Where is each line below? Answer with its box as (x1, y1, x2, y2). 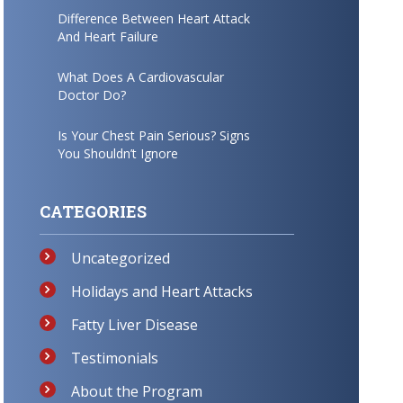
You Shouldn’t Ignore (57, 144, 178, 162)
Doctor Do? (57, 85, 126, 103)
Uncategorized (70, 247, 170, 268)
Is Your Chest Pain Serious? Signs (57, 126, 250, 144)
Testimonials (70, 347, 158, 368)
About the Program (70, 381, 202, 401)
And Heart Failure (57, 27, 158, 45)
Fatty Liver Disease (70, 314, 198, 335)
